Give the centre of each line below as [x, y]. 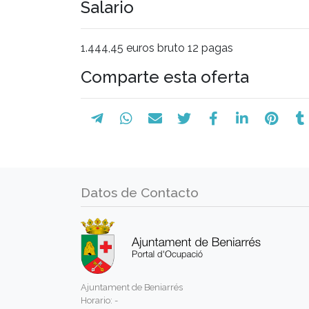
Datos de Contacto [140, 192]
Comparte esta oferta [165, 77]
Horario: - [99, 300]
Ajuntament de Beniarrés [132, 287]
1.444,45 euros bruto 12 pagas [157, 48]
